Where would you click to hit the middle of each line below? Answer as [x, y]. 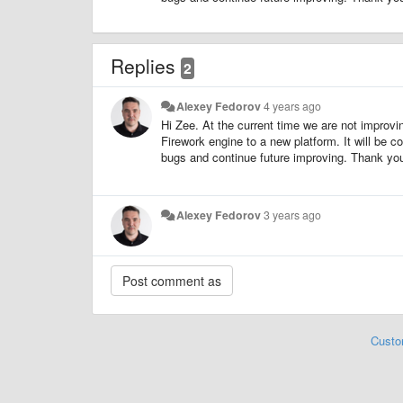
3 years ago [293, 215]
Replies [146, 65]
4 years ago [293, 106]
